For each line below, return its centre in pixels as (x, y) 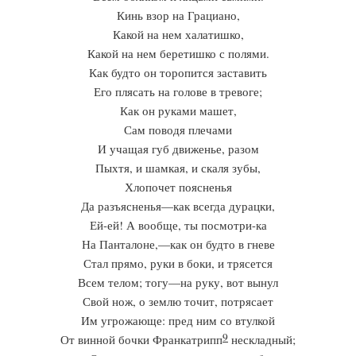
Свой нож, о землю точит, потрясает (178, 301)
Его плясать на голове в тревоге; (178, 91)
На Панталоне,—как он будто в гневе (178, 244)
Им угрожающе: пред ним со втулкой (178, 320)
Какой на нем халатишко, (178, 34)
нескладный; (262, 339)
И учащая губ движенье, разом (178, 149)
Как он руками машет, (178, 110)
